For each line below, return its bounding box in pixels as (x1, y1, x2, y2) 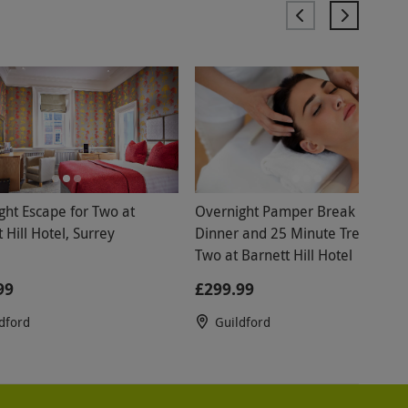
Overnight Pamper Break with (194, 200, 386, 221)
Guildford (214, 312, 270, 331)
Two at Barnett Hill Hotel (194, 244, 352, 265)
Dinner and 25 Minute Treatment (194, 222, 406, 243)
